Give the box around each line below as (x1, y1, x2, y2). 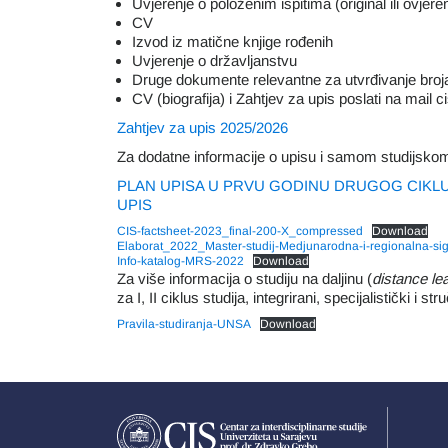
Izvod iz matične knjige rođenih (132, 33, 333, 50)
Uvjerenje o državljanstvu (132, 52, 297, 69)
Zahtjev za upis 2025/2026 (117, 119, 288, 136)
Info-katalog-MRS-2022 (117, 254, 244, 268)
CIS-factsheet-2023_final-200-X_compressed (117, 224, 363, 238)
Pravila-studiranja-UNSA (117, 317, 251, 331)
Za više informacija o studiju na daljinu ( (117, 270, 372, 287)
